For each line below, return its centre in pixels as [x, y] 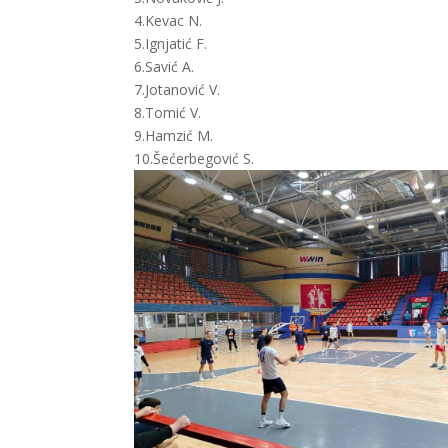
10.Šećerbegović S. [194, 158]
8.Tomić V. [168, 112]
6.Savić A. [164, 66]
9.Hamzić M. [174, 135]
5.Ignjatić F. [171, 43]
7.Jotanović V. [177, 89]
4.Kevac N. [168, 20]
